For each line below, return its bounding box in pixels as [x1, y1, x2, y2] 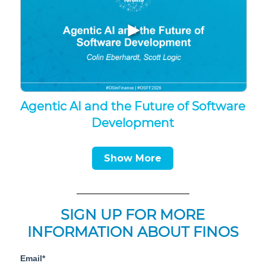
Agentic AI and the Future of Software [20, 99, 246, 113]
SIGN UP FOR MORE [61, 205, 205, 223]
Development [91, 115, 175, 130]
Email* [20, 253, 45, 263]
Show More [104, 152, 162, 164]
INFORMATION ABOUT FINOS [27, 223, 239, 240]
